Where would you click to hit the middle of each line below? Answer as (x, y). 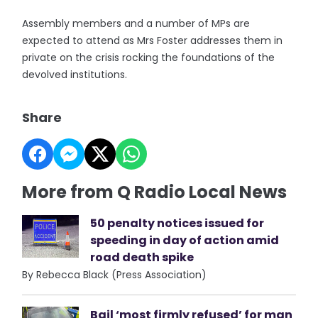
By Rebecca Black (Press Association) (115, 275)
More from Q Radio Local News (155, 192)
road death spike (142, 257)
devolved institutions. (75, 75)
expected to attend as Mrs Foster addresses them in (153, 40)
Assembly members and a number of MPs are (136, 23)
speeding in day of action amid (185, 240)
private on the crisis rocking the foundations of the (149, 57)
